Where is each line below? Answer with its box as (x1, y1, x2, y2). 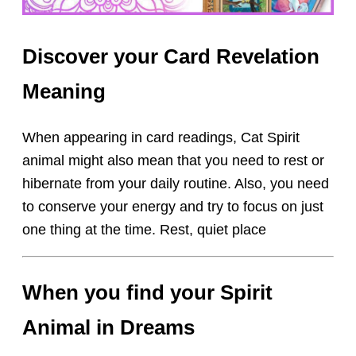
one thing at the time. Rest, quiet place (22, 222, 267, 238)
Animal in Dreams (22, 315, 195, 339)
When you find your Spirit (22, 280, 273, 304)
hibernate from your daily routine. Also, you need (22, 176, 330, 192)
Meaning (22, 79, 106, 104)
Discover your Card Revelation (22, 44, 320, 69)
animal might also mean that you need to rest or (22, 153, 325, 169)
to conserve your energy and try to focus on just (22, 199, 324, 215)
